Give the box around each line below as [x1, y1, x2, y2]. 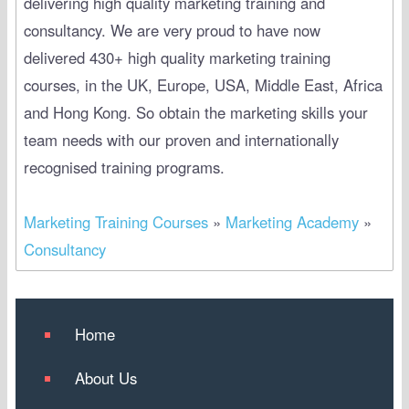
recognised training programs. [23, 155, 225, 178]
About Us [74, 367, 137, 390]
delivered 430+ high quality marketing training [23, 46, 330, 68]
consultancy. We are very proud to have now [23, 18, 320, 41]
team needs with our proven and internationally [23, 128, 339, 151]
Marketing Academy [225, 210, 359, 233]
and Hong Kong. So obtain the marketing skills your [23, 100, 368, 123]
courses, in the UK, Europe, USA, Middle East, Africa [23, 73, 383, 96]
